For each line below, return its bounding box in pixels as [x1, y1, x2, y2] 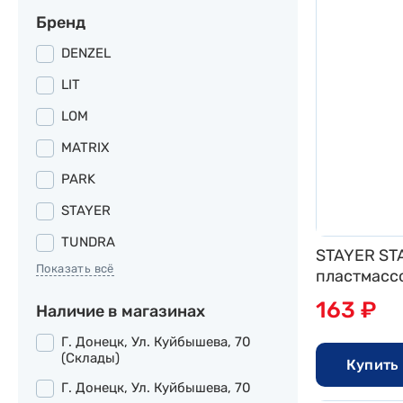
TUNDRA [61, 234, 115, 250]
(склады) [61, 350, 120, 366]
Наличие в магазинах [36, 301, 205, 321]
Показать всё [36, 262, 114, 275]
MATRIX [61, 139, 110, 156]
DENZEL [61, 45, 111, 61]
